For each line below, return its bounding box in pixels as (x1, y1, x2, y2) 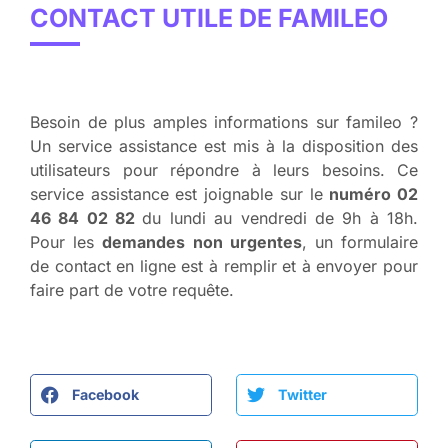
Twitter (277, 386, 327, 404)
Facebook (71, 386, 139, 404)
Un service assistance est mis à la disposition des (30, 135, 418, 156)
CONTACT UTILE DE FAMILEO (30, 2, 388, 33)
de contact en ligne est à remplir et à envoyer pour (30, 255, 418, 276)
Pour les (30, 231, 103, 252)
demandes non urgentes (102, 231, 302, 252)
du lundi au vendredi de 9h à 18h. (142, 207, 419, 228)
